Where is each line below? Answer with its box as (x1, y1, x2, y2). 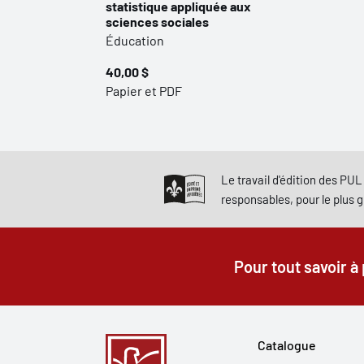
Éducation (106, 32, 164, 48)
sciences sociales (106, 14, 209, 29)
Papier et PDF (106, 83, 182, 98)
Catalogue (258, 337, 317, 353)
